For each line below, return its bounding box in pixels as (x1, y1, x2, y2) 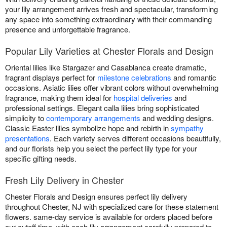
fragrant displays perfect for (5, 72, 97, 83)
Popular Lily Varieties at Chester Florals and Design (5, 44, 213, 58)
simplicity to (5, 112, 46, 124)
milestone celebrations (97, 72, 171, 83)
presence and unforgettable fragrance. (5, 24, 130, 35)
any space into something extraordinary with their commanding (5, 14, 212, 25)
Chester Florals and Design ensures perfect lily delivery (5, 191, 187, 202)
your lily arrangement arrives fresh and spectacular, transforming (5, 4, 218, 15)
